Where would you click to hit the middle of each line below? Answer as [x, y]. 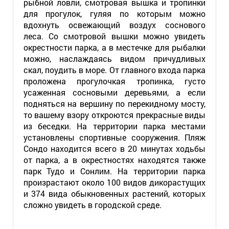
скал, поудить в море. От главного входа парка [114, 70]
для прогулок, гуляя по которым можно [114, 14]
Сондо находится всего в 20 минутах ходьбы [114, 148]
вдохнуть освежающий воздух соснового [114, 25]
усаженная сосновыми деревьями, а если [114, 92]
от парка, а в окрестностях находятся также [114, 160]
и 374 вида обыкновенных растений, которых [114, 193]
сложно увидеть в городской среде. [92, 205]
